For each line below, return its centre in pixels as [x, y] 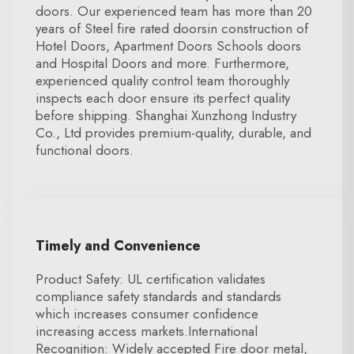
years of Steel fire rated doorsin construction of [172, 28]
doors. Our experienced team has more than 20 [174, 11]
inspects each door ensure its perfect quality [163, 98]
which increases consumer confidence [147, 314]
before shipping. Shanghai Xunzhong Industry [166, 115]
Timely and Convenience [118, 246]
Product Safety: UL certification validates [151, 279]
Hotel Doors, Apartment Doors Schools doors [168, 46]
